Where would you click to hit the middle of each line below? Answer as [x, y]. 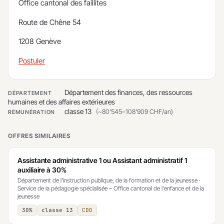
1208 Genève [40, 41]
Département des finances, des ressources [128, 92]
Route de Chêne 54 [50, 22]
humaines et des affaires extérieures [61, 101]
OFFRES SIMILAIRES [39, 135]
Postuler [32, 60]
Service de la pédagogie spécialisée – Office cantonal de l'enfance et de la [111, 188]
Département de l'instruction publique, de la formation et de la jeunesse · [109, 180]
